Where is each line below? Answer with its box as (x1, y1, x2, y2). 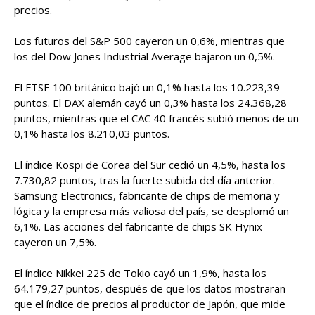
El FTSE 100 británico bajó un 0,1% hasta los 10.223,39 (14, 80, 280, 94)
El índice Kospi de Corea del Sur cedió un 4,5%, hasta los (14, 157, 285, 172)
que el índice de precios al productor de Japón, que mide (14, 297, 285, 311)
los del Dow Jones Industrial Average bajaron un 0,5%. (14, 49, 275, 63)
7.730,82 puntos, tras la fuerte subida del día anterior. (14, 173, 275, 187)
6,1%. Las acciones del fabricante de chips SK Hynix (14, 219, 262, 233)
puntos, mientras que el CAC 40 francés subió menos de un (14, 111, 299, 125)
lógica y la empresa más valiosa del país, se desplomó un (14, 204, 289, 218)
